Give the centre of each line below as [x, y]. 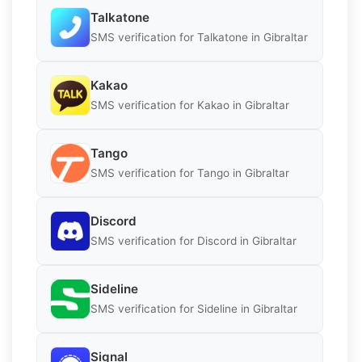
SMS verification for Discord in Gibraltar [194, 241]
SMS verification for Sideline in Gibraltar [194, 309]
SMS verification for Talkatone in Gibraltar [199, 38]
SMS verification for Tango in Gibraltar [190, 173]
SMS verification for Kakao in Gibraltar [190, 105]
